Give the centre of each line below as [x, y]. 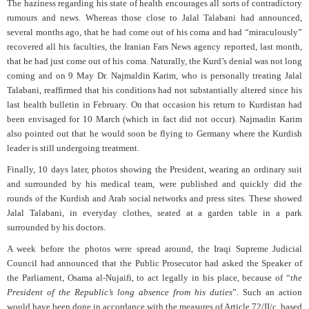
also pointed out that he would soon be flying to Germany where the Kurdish [154, 134]
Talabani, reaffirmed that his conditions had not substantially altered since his [154, 90]
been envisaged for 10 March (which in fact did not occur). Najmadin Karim [154, 119]
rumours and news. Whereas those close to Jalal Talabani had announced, [154, 18]
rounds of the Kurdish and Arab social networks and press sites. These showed [154, 199]
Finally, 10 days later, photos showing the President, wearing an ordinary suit [154, 170]
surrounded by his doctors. [56, 228]
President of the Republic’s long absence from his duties [120, 292]
